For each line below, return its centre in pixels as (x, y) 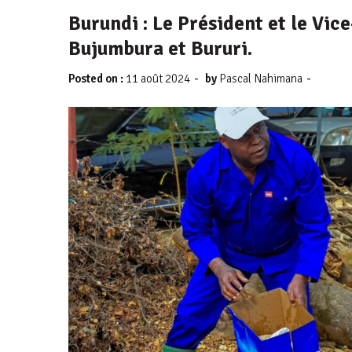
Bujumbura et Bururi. (160, 48)
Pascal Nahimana (261, 79)
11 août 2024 (158, 79)
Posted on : (97, 79)
